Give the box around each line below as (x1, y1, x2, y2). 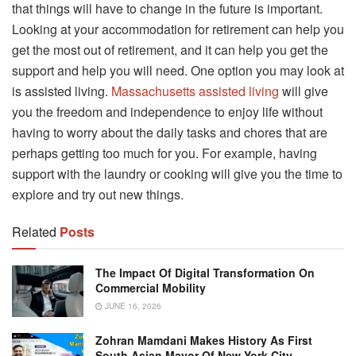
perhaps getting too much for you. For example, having (12, 144, 317, 163)
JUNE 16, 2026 (103, 300, 161, 312)
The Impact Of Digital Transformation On (95, 265, 315, 281)
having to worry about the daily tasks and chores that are (12, 123, 327, 142)
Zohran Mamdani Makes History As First (95, 331, 312, 348)
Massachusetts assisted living (111, 82, 279, 101)
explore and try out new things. (12, 185, 184, 204)
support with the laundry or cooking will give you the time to (12, 164, 342, 184)
